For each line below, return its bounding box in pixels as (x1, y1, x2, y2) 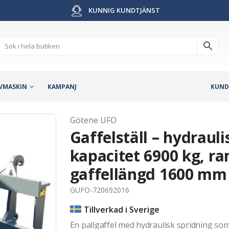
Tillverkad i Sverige (83, 203, 159, 215)
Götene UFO (70, 114, 117, 126)
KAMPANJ (48, 82, 77, 91)
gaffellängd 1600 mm (70, 163, 227, 185)
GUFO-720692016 (70, 185, 129, 195)
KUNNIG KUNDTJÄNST (87, 6, 160, 15)
